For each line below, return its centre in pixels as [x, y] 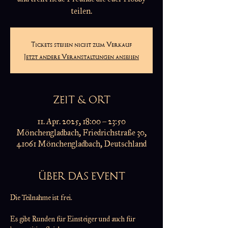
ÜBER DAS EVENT [81, 176]
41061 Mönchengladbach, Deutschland [81, 144]
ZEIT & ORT [81, 100]
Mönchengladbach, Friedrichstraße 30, [81, 133]
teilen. [81, 11]
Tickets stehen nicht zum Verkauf [81, 45]
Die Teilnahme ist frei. [41, 198]
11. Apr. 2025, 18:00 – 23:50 [81, 122]
